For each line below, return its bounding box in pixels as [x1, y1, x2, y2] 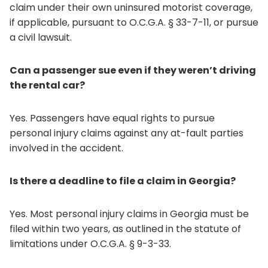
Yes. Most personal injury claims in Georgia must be [10, 207, 249, 221]
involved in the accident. [10, 141, 123, 155]
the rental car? [10, 78, 85, 92]
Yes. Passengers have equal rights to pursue [10, 111, 215, 125]
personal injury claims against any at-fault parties [10, 126, 243, 140]
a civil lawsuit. [10, 31, 72, 44]
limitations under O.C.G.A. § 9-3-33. [10, 237, 171, 251]
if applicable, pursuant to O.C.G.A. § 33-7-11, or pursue [10, 16, 258, 29]
